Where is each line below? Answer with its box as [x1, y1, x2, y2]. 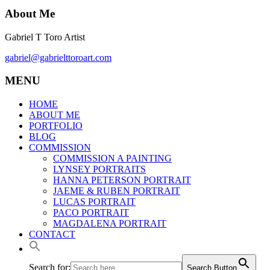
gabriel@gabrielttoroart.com [5, 52, 111, 63]
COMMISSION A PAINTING [53, 152, 172, 163]
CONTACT [29, 228, 75, 239]
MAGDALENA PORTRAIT [53, 218, 166, 228]
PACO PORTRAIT [53, 207, 129, 218]
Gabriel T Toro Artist [5, 31, 85, 42]
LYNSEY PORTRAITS [53, 163, 146, 174]
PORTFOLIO [29, 120, 83, 131]
